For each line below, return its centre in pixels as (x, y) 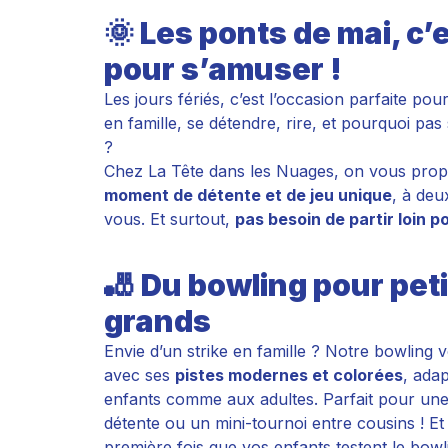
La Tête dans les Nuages (241, 171)
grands (157, 321)
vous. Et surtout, (169, 219)
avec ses (139, 375)
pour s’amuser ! (223, 69)
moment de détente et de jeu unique (248, 195)
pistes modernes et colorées (289, 375)
